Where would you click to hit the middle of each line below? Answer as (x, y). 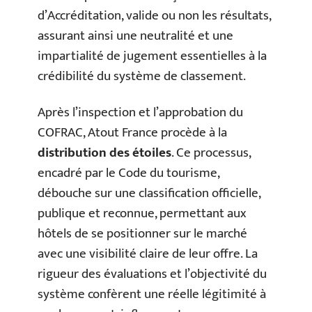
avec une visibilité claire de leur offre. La (148, 253)
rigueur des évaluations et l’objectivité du (152, 274)
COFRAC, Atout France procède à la (132, 132)
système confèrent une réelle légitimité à (152, 294)
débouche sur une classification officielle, (149, 193)
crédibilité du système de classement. (142, 76)
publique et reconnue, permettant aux (142, 213)
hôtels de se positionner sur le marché (142, 233)
